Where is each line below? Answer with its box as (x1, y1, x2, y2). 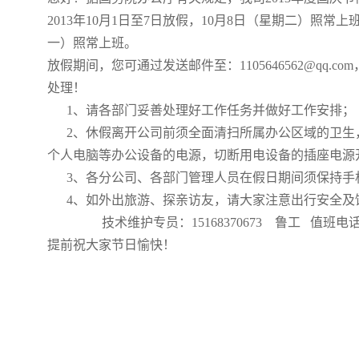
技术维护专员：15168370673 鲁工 (72, 215, 310, 229)
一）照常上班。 (46, 35, 137, 50)
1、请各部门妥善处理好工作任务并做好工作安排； (46, 103, 355, 117)
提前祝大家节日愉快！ (46, 237, 175, 252)
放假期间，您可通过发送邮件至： (46, 58, 240, 72)
